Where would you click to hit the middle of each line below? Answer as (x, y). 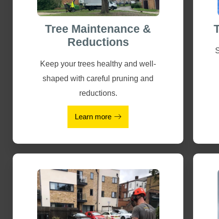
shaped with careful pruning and (98, 78)
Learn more (93, 117)
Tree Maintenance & (98, 29)
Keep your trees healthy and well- (98, 64)
